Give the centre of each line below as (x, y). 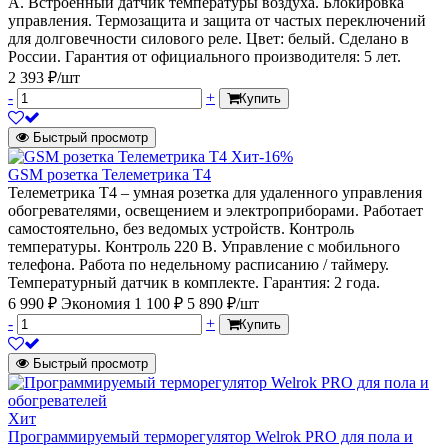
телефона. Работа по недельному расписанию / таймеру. (198, 265)
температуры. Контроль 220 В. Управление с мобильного (204, 247)
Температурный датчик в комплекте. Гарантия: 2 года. (194, 283)
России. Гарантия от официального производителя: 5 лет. (204, 57)
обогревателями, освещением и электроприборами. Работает (215, 211)
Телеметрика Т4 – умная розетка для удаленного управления (215, 193)
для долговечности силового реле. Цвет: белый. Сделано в (208, 39)
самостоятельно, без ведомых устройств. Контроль (181, 229)
